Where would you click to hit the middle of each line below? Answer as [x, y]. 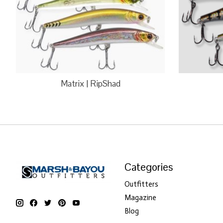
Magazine [140, 198]
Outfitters [141, 184]
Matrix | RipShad [90, 83]
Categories [149, 167]
